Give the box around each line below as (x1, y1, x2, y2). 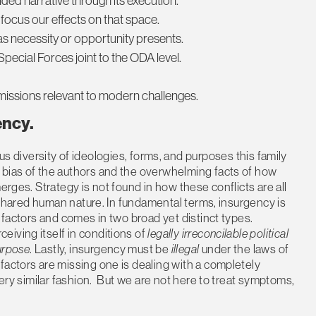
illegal (171, 241, 200, 256)
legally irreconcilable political (147, 225, 288, 241)
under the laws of (199, 241, 289, 256)
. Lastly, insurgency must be (30, 241, 171, 256)
